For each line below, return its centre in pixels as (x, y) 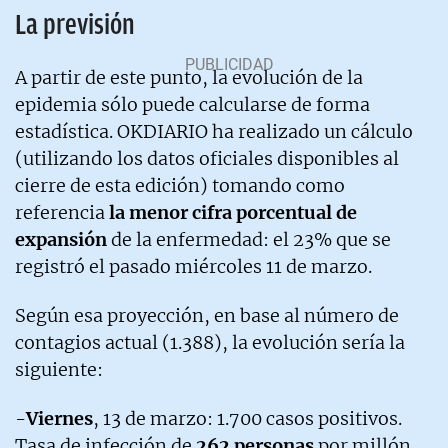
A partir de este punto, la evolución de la (189, 77)
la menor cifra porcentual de (233, 212)
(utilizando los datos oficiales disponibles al (207, 158)
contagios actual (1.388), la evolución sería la (210, 342)
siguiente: (59, 369)
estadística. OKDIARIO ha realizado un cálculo (214, 131)
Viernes (59, 418)
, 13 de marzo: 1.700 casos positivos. (247, 418)
